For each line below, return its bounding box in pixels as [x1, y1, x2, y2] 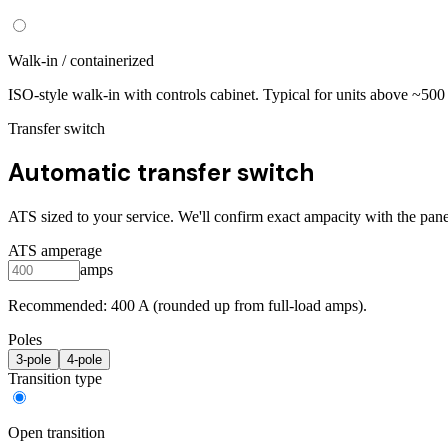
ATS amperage [8, 242, 102, 260]
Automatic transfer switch [8, 157, 314, 189]
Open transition [8, 424, 105, 442]
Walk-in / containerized [8, 51, 154, 69]
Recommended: [8, 297, 111, 315]
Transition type [8, 370, 102, 388]
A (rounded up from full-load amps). [135, 297, 367, 315]
